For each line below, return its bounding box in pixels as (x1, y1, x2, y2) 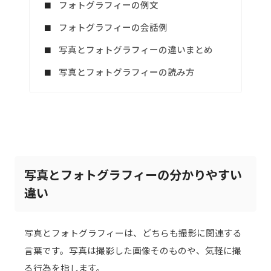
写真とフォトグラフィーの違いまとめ (59, 43, 213, 56)
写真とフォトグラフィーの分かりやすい (24, 166, 242, 184)
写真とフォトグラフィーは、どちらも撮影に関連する (24, 226, 242, 240)
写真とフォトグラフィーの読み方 (59, 65, 195, 79)
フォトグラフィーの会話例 (59, 21, 168, 34)
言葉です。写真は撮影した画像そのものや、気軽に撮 (24, 244, 241, 257)
